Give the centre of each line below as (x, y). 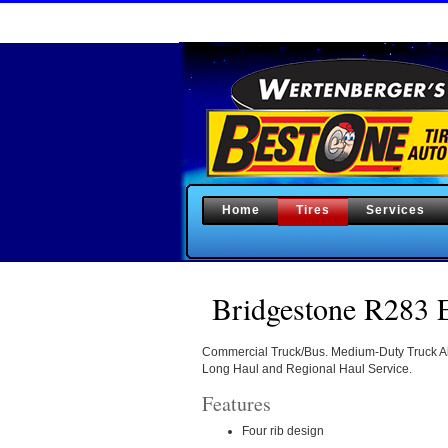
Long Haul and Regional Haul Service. (307, 369)
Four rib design (283, 430)
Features (236, 404)
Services (395, 210)
